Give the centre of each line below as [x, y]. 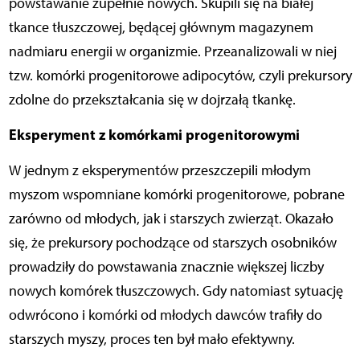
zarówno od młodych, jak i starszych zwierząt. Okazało [171, 218]
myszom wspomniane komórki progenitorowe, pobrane [176, 194]
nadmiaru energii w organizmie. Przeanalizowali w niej [172, 51]
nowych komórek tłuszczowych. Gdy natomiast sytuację [176, 290]
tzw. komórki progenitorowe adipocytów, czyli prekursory [180, 75]
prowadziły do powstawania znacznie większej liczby [166, 266]
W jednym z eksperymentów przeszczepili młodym [160, 170]
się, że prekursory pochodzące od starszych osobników [172, 242]
